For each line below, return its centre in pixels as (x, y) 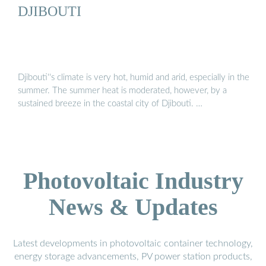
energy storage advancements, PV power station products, (133, 256)
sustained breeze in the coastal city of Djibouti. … (110, 103)
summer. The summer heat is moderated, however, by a (122, 90)
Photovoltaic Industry (133, 180)
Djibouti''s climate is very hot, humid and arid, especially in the (134, 77)
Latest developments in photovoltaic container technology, (133, 243)
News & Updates (133, 207)
